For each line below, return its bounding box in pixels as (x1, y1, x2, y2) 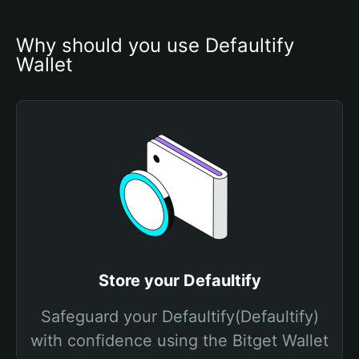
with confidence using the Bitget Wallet (30, 331, 329, 350)
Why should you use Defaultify (16, 34, 294, 57)
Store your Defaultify (98, 271, 261, 290)
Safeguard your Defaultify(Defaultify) (40, 307, 319, 326)
